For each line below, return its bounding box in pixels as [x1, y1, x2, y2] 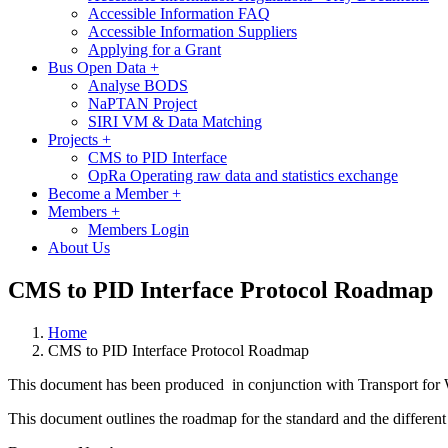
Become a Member [48, 184, 172, 202]
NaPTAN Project [88, 94, 197, 112]
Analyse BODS [88, 76, 188, 94]
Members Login [88, 220, 189, 238]
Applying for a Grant [88, 40, 221, 58]
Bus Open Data [48, 58, 150, 76]
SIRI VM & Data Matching [88, 112, 262, 130]
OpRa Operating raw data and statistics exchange [88, 166, 398, 184]
